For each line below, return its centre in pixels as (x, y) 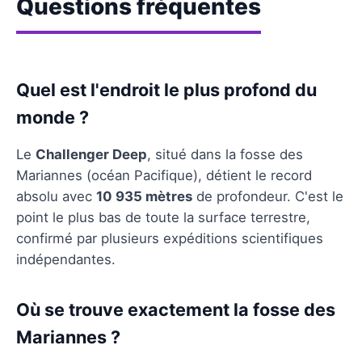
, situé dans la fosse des (225, 154)
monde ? (53, 117)
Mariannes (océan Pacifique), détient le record (164, 175)
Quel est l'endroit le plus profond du (166, 89)
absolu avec (56, 196)
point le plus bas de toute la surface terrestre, (163, 217)
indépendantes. (66, 259)
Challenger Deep (91, 154)
